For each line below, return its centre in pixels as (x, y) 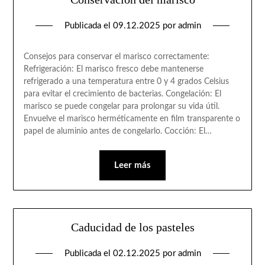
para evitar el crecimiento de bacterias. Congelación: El (122, 94)
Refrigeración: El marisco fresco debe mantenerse (113, 69)
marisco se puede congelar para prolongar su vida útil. (121, 106)
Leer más (132, 165)
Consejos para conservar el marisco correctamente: (116, 56)
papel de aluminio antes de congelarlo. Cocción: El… (117, 131)
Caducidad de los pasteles (132, 227)
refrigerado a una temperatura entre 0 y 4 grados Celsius (126, 81)
